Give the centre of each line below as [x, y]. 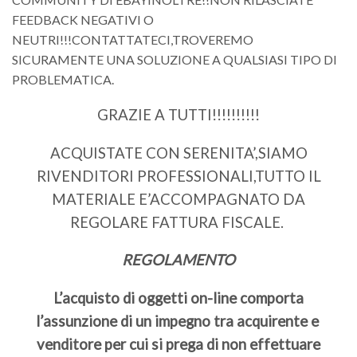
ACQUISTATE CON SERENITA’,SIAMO [178, 153]
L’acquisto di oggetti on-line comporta [178, 298]
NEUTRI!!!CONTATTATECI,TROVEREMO [133, 39]
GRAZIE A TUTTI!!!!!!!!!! [178, 115]
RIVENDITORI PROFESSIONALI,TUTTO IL [178, 176]
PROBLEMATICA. [63, 79]
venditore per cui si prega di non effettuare [178, 344]
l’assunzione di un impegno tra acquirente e [178, 321]
